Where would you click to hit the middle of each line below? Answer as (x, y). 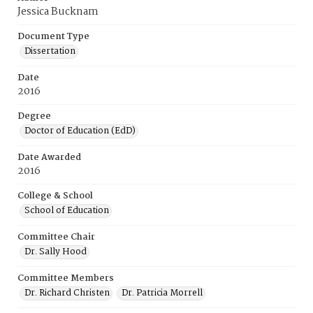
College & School (55, 196)
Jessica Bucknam (58, 12)
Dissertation (50, 51)
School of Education (67, 211)
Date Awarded (49, 158)
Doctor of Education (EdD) (80, 131)
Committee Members (66, 278)
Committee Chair (56, 237)
